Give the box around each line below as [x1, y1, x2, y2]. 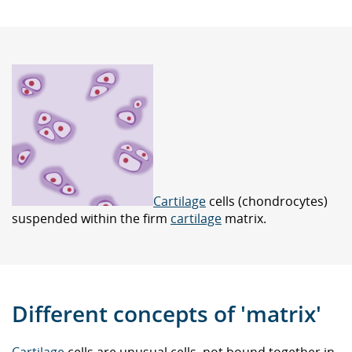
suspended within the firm [12, 210, 170, 227]
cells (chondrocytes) [206, 192, 328, 210]
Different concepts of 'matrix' [12, 299, 321, 328]
